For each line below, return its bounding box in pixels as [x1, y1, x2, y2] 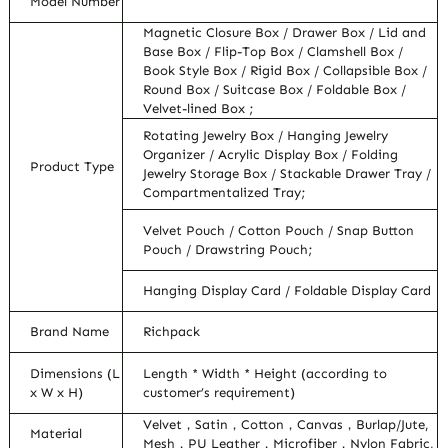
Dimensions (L [30, 366, 121, 382]
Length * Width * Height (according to [143, 366, 388, 382]
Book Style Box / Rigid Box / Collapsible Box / [143, 63, 428, 79]
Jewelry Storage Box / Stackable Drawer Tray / [143, 166, 432, 182]
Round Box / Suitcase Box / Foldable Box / [143, 82, 407, 98]
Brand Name [30, 324, 110, 340]
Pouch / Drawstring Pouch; [143, 242, 314, 258]
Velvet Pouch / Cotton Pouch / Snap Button [143, 223, 415, 239]
